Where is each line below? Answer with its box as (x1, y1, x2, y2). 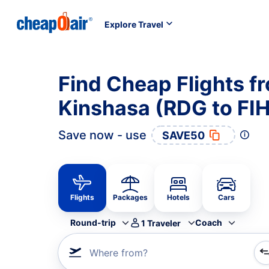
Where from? (89, 247, 148, 259)
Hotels (167, 193, 190, 202)
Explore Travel (104, 19, 163, 29)
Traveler (147, 217, 181, 228)
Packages (113, 193, 148, 202)
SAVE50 (162, 128, 205, 142)
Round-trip (70, 217, 116, 228)
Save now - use (58, 128, 147, 142)
